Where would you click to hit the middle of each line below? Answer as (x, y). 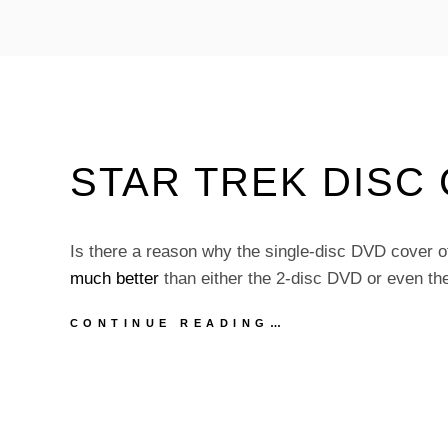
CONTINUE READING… (178, 323)
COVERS (325, 382)
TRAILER (328, 47)
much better (114, 278)
